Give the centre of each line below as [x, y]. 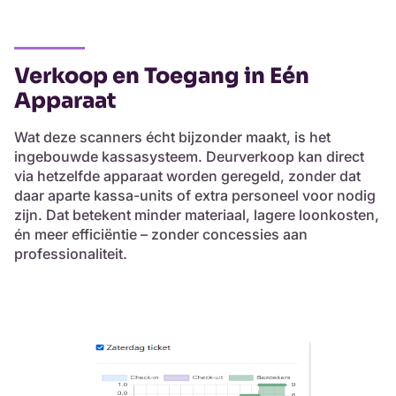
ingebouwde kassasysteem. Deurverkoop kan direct [189, 157]
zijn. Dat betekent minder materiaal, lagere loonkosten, [197, 215]
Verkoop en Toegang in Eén [162, 76]
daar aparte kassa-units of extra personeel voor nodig [195, 196]
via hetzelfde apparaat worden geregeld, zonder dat [187, 176]
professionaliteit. [71, 254]
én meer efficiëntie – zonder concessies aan [161, 235]
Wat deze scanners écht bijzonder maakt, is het [172, 137]
